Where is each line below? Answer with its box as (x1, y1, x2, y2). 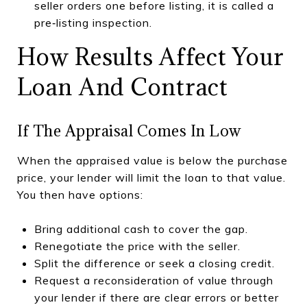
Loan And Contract (17, 71, 228, 101)
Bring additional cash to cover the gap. (34, 221, 248, 236)
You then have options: (17, 187, 143, 201)
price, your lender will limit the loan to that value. (17, 170, 286, 184)
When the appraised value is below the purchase (17, 153, 288, 167)
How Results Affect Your (17, 41, 284, 71)
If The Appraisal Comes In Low (17, 120, 242, 140)
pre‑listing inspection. (34, 15, 152, 29)
